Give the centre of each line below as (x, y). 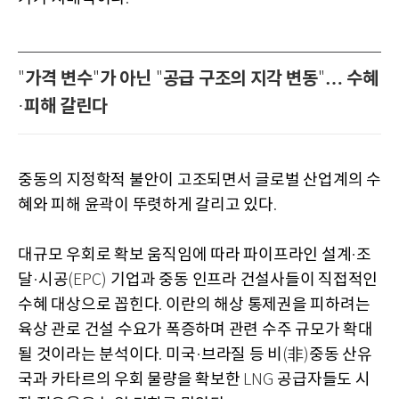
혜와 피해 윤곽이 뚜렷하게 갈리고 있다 (146, 206)
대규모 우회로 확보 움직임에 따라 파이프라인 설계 (185, 256)
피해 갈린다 (66, 107)
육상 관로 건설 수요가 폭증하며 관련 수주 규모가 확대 (195, 330)
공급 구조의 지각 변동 (240, 80)
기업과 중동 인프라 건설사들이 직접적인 (244, 281)
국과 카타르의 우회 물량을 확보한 (131, 380)
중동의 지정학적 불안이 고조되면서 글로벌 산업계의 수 (199, 181)
